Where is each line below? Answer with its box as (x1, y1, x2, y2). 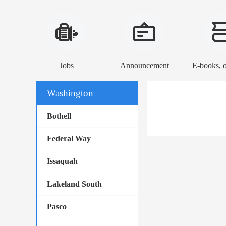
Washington (47, 88, 93, 98)
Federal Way (47, 134, 91, 143)
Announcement (120, 61, 169, 70)
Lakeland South (47, 180, 102, 188)
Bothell (47, 111, 71, 120)
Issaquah (47, 157, 78, 165)
